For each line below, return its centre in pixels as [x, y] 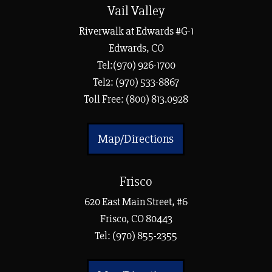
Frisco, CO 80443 [136, 219]
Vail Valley [136, 12]
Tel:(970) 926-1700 [136, 65]
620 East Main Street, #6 [136, 202]
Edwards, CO [136, 48]
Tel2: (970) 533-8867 [136, 82]
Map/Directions [135, 139]
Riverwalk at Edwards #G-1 [136, 31]
